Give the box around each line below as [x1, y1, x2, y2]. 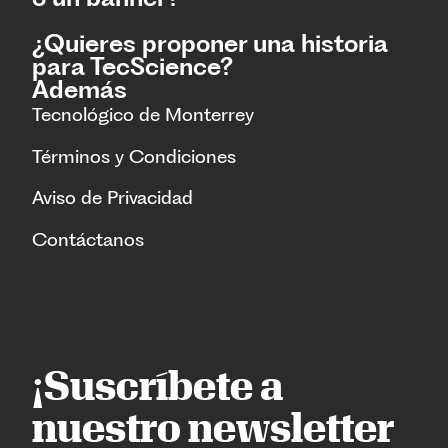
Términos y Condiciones [32, 144, 236, 168]
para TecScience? [32, 52, 233, 82]
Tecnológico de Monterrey [32, 103, 254, 127]
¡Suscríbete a [32, 362, 283, 409]
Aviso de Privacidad [32, 186, 193, 210]
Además [32, 75, 127, 105]
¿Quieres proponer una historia [32, 29, 388, 59]
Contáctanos [32, 227, 144, 251]
